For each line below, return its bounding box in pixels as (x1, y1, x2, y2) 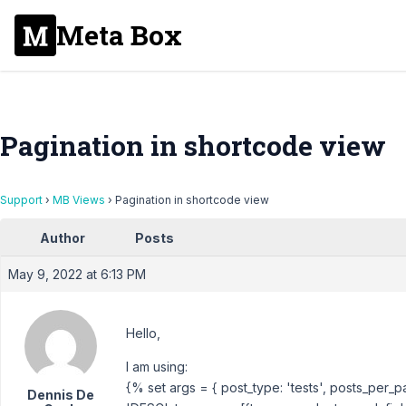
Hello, (126, 325, 160, 341)
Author (40, 230, 85, 246)
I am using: (126, 359, 188, 374)
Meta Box (56, 17, 182, 53)
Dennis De (26, 387, 94, 402)
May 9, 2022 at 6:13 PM (8, 266, 146, 282)
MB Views (53, 193, 105, 207)
